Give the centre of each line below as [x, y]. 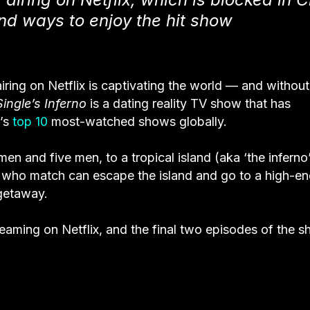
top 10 [32, 121]
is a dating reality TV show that [179, 103]
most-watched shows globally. [139, 121]
